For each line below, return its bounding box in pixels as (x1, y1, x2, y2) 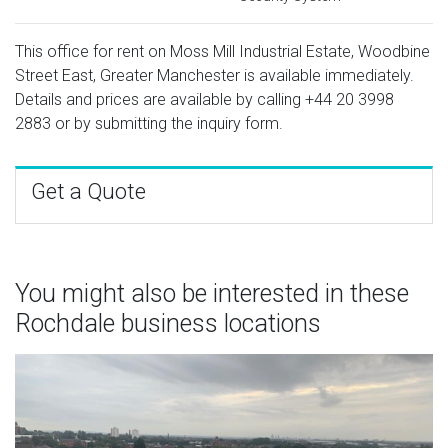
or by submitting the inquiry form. (51, 113, 283, 133)
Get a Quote (31, 178, 146, 204)
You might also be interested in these (15, 278, 409, 308)
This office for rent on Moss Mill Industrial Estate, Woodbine (15, 41, 430, 61)
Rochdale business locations (15, 308, 321, 338)
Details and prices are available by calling (15, 89, 305, 109)
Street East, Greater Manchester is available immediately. (15, 65, 414, 85)
